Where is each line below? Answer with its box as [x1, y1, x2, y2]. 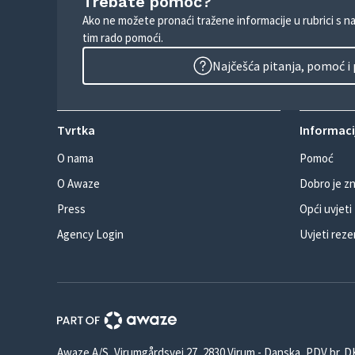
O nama [57, 151, 94, 166]
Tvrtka [57, 122, 95, 138]
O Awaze [57, 176, 100, 191]
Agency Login [57, 227, 124, 242]
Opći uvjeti [300, 201, 352, 216]
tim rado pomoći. [82, 30, 163, 45]
